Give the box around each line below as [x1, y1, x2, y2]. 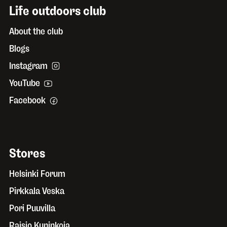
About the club [9, 25, 63, 37]
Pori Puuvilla [9, 202, 55, 214]
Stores [9, 145, 45, 161]
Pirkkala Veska [9, 185, 64, 197]
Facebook [9, 95, 46, 106]
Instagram [9, 60, 48, 71]
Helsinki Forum [9, 168, 65, 179]
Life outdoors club [9, 3, 106, 18]
